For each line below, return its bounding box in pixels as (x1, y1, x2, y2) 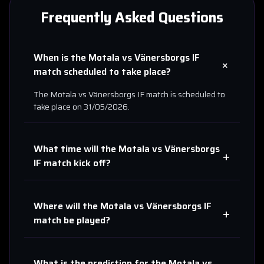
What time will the (34, 141, 118, 156)
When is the (34, 50, 88, 65)
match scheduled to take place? (34, 64, 171, 79)
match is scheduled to (144, 88, 225, 101)
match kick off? (44, 156, 111, 170)
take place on (34, 100, 84, 113)
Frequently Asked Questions (41, 6, 223, 29)
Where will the (34, 199, 100, 213)
